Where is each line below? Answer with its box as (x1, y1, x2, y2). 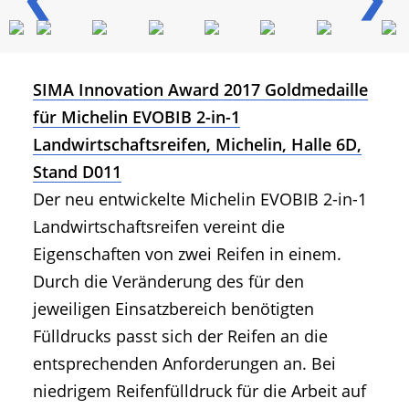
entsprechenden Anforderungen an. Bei (33, 352, 336, 375)
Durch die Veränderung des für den (33, 270, 304, 293)
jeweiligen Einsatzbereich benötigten (33, 298, 314, 320)
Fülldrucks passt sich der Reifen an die (33, 325, 328, 348)
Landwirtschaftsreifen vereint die (33, 215, 285, 238)
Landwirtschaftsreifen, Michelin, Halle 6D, (33, 133, 362, 156)
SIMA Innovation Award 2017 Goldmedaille (33, 79, 368, 101)
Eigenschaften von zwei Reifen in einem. (33, 243, 341, 266)
